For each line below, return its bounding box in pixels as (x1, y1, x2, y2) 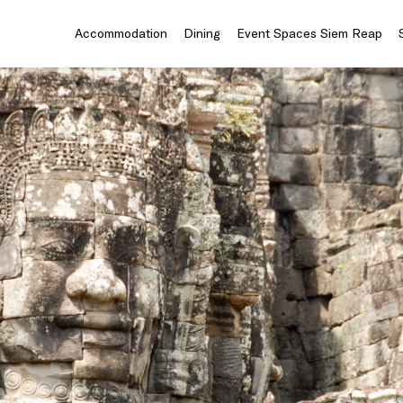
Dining (184, 25, 220, 41)
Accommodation (75, 25, 167, 41)
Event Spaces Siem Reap (237, 25, 382, 41)
